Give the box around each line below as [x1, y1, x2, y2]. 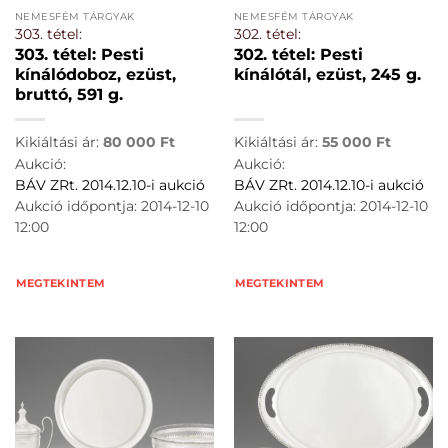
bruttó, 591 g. [14, 84, 123, 104]
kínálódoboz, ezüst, [14, 64, 176, 84]
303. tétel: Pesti [14, 44, 144, 64]
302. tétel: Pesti [233, 44, 363, 64]
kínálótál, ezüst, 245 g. [233, 64, 421, 84]
